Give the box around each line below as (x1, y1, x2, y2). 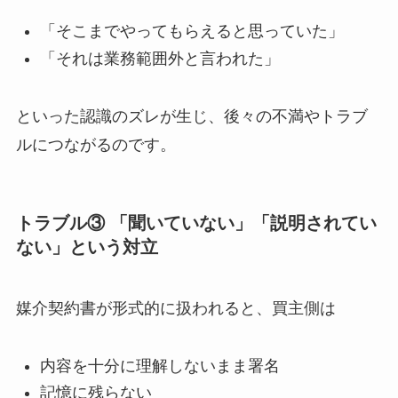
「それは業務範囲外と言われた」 (39, 49, 280, 68)
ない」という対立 (15, 236, 158, 257)
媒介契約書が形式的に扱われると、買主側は (15, 299, 336, 318)
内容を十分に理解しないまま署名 (39, 357, 280, 375)
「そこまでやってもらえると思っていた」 (39, 22, 344, 41)
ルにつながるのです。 (15, 135, 176, 154)
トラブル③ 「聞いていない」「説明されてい (15, 212, 377, 233)
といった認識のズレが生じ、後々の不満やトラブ (15, 107, 368, 125)
